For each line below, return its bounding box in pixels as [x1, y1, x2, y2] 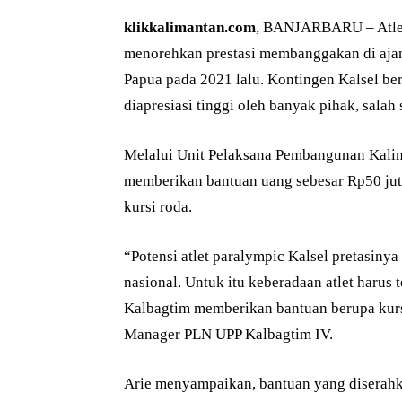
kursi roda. [124, 198, 192, 216]
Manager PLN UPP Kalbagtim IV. [124, 326, 333, 344]
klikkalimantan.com [124, 19, 256, 37]
